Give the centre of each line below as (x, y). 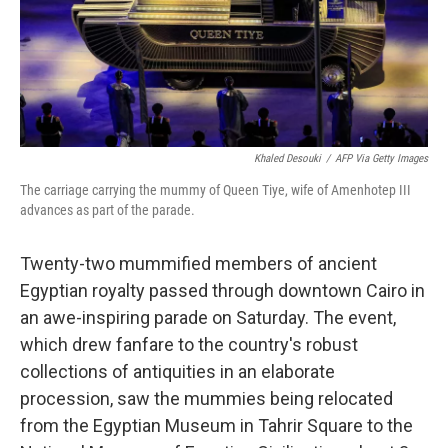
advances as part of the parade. (107, 210)
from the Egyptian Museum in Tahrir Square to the (216, 426)
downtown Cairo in (351, 291)
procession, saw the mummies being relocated (206, 399)
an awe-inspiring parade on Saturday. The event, (208, 318)
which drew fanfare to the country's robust (189, 345)
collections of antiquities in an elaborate (177, 372)
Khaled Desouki (287, 159)
